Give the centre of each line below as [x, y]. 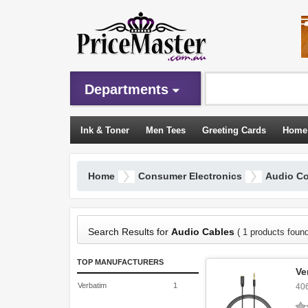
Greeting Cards [234, 130]
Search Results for [130, 232]
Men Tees [166, 130]
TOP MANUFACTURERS [120, 262]
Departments [126, 89]
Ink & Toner [105, 130]
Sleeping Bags [111, 158]
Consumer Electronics [190, 176]
